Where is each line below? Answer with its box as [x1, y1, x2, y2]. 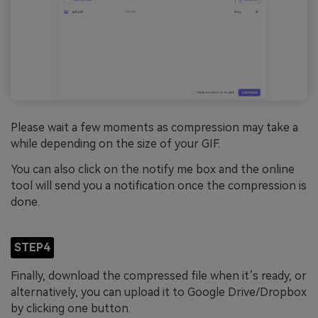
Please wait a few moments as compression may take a [11, 121, 298, 135]
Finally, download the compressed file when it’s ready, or [11, 268, 307, 283]
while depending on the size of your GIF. [11, 137, 220, 151]
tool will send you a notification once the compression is [11, 178, 307, 192]
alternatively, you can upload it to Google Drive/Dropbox [11, 285, 307, 299]
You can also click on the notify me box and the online [11, 162, 295, 176]
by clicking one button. [11, 301, 131, 315]
